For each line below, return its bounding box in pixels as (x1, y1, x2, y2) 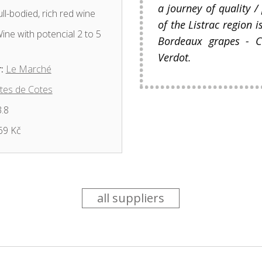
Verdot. (157, 50, 191, 64)
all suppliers (97, 190, 165, 206)
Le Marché (5, 63, 51, 75)
